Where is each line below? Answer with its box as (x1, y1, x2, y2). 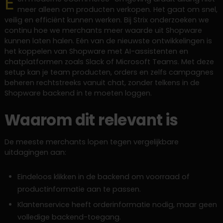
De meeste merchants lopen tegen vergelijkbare (4, 136, 179, 147)
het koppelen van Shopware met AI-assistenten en (4, 46, 188, 56)
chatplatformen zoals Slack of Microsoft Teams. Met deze (4, 56, 214, 67)
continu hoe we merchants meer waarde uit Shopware (4, 25, 202, 35)
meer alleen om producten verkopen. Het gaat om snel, (17, 4, 218, 14)
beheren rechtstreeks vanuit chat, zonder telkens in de (4, 77, 200, 88)
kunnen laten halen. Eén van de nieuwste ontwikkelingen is (4, 35, 212, 46)
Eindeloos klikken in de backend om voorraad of (17, 171, 190, 182)
